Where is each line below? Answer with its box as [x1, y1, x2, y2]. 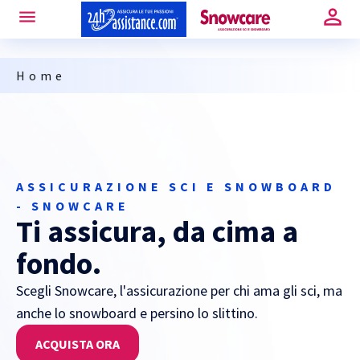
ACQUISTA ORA [35, 336, 120, 352]
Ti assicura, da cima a [16, 212, 298, 250]
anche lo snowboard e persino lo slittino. [16, 304, 258, 322]
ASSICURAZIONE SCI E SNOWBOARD [16, 178, 336, 194]
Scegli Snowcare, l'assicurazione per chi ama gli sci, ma [16, 281, 342, 300]
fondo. [16, 244, 101, 282]
